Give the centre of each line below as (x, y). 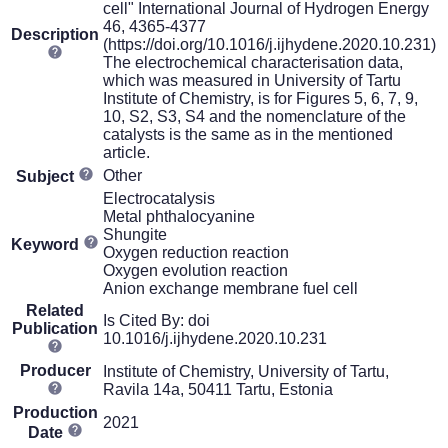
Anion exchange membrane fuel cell (230, 288)
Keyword (47, 244)
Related (55, 310)
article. (126, 152)
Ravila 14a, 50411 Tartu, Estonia (218, 389)
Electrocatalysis (159, 198)
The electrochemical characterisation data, (253, 62)
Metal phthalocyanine (179, 216)
